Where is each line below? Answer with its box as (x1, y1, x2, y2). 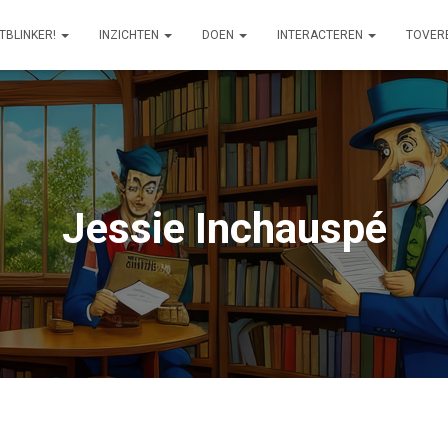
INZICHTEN (99, 28, 162, 42)
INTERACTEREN (277, 28, 366, 42)
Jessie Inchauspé (61, 204, 387, 253)
